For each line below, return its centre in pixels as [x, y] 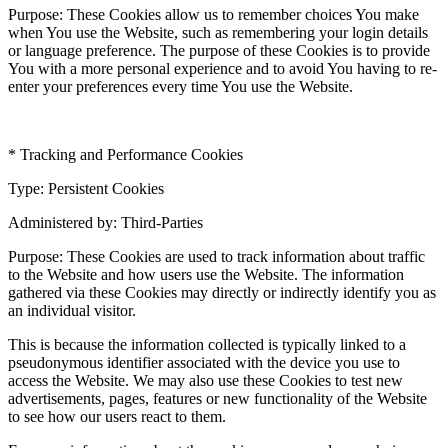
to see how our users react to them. [117, 416]
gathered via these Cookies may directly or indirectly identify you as [222, 292]
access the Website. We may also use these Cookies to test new [205, 380]
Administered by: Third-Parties [105, 222]
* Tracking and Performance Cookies [125, 154]
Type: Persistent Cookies [86, 188]
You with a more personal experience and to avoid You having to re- [222, 68]
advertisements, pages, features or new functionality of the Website [217, 398]
